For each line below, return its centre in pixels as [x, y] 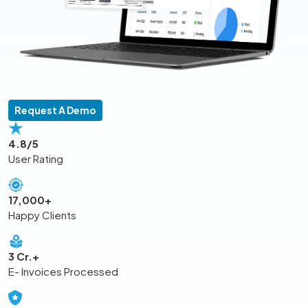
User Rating [36, 159]
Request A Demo [55, 110]
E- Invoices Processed [63, 272]
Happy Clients [42, 215]
